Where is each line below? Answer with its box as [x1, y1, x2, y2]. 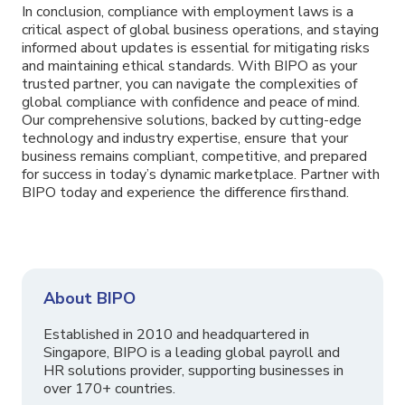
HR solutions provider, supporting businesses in [43, 361, 344, 381]
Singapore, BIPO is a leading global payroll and [43, 343, 340, 363]
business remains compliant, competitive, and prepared [22, 146, 367, 167]
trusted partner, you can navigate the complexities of [22, 74, 357, 95]
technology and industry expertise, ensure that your [22, 128, 348, 149]
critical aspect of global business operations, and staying [22, 20, 379, 41]
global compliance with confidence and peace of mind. [22, 92, 360, 113]
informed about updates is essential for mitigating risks [22, 38, 370, 59]
